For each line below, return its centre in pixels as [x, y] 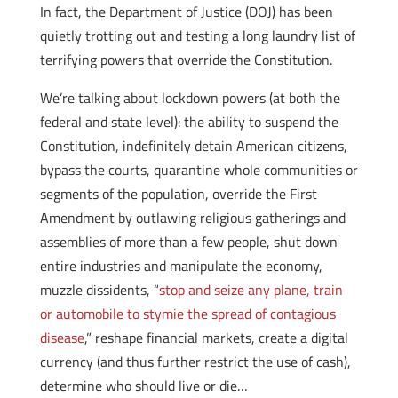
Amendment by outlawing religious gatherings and [192, 218]
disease [62, 338]
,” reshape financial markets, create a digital [216, 338]
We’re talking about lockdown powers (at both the [190, 98]
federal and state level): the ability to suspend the [189, 122]
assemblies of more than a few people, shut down [188, 242]
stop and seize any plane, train [251, 290]
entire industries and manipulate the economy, [181, 266]
